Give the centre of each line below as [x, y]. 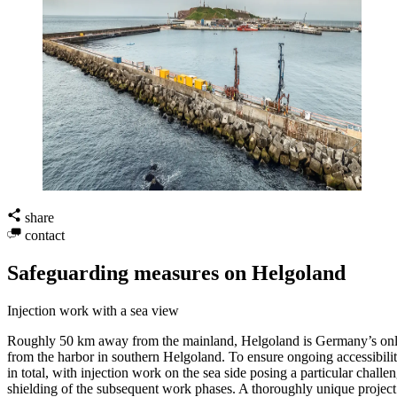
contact [45, 235]
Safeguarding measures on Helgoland [176, 272]
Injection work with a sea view [93, 310]
